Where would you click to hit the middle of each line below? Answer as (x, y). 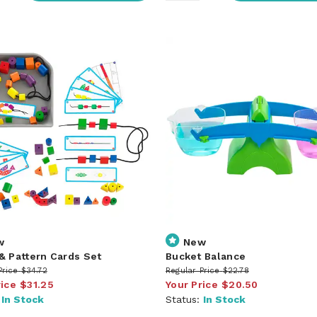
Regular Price (192, 270)
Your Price (191, 284)
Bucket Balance (206, 256)
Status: (184, 299)
